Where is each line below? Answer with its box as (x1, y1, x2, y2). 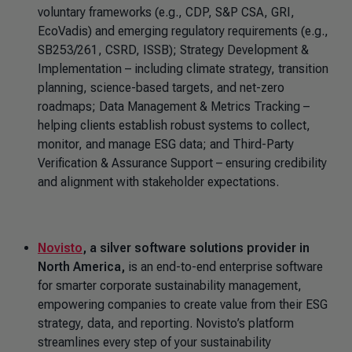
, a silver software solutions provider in (82, 240, 310, 255)
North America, (38, 259, 128, 274)
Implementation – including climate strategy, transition (38, 61, 328, 76)
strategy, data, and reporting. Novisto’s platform (38, 316, 294, 331)
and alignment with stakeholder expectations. (38, 174, 279, 189)
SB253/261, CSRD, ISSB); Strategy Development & (38, 42, 309, 57)
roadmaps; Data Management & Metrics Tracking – (38, 99, 310, 114)
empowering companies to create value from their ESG (38, 297, 328, 312)
